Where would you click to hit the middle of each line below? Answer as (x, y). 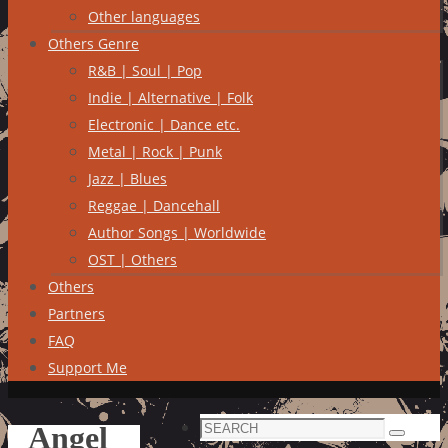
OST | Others (132, 259)
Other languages (144, 16)
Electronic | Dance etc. (164, 124)
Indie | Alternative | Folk (170, 97)
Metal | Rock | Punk (155, 151)
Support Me (87, 367)
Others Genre (93, 43)
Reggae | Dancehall (154, 205)
